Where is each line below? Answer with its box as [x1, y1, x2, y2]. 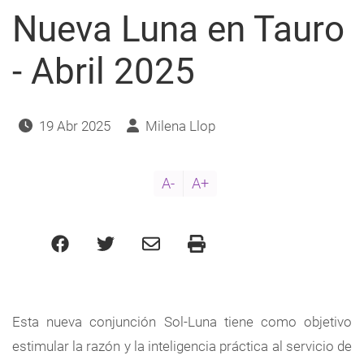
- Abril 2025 [12, 50, 195, 93]
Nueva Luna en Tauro [12, 7, 344, 50]
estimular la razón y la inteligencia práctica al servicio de [12, 337, 352, 354]
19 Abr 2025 [36, 117, 114, 134]
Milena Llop [145, 117, 215, 134]
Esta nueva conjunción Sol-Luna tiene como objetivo [12, 313, 352, 330]
